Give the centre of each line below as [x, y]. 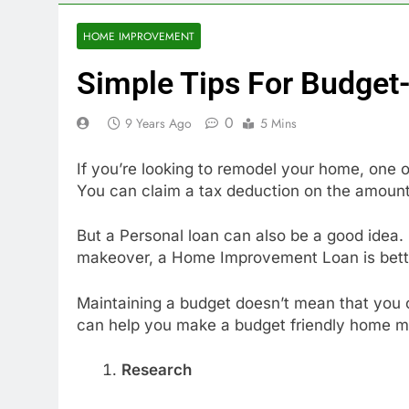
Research [156, 370]
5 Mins [278, 123]
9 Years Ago [158, 123]
